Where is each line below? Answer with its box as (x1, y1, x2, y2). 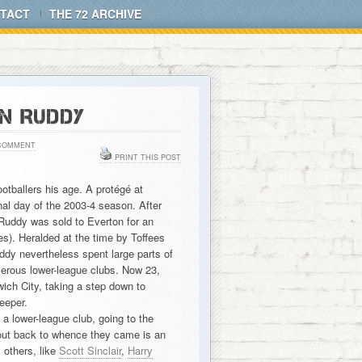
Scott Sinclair (58, 343, 121, 358)
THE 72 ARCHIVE (49, 6, 141, 22)
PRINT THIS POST (114, 152, 181, 162)
